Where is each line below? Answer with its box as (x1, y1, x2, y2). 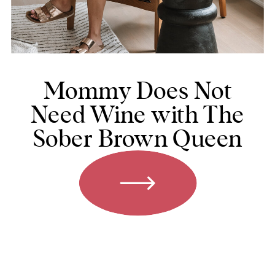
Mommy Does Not (43, 73, 232, 105)
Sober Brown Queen (33, 121, 242, 153)
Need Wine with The (31, 97, 244, 129)
